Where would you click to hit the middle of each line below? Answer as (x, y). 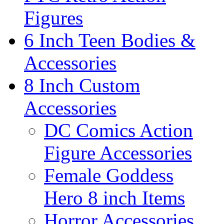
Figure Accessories (118, 153)
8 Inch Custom (82, 85)
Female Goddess (109, 175)
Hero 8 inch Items (114, 198)
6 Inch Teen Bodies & (110, 40)
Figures (53, 18)
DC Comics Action (118, 130)
